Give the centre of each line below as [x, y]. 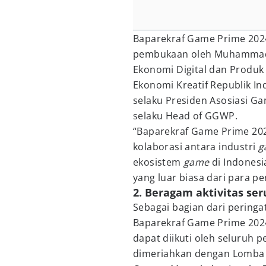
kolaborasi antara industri [196, 147]
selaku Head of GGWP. [185, 116]
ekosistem [159, 162]
